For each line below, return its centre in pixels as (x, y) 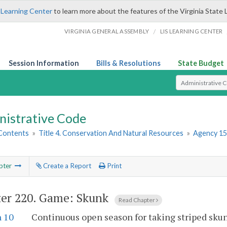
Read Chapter (137, 200)
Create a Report (66, 166)
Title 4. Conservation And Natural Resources (111, 133)
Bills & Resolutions (128, 63)
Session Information (44, 63)
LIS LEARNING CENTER (191, 31)
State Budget (201, 63)
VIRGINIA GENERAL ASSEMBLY (107, 31)
